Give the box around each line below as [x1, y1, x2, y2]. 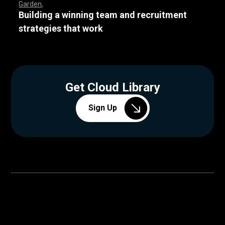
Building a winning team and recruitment [19, 9, 187, 20]
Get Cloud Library [65, 80, 160, 94]
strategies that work [19, 23, 103, 34]
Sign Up [88, 103, 117, 113]
